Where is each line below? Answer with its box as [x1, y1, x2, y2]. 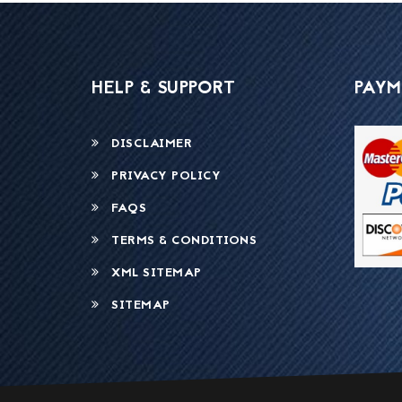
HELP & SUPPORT [92, 75, 235, 102]
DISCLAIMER [99, 135, 192, 153]
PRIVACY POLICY [99, 167, 221, 186]
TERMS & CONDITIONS [99, 232, 257, 250]
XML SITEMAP [99, 264, 202, 283]
